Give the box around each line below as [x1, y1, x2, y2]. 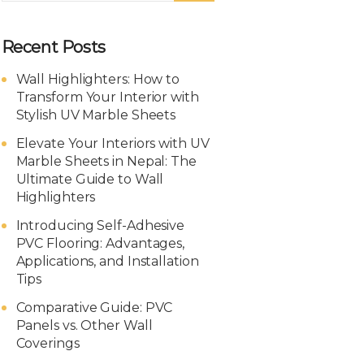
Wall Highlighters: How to [15, 71, 180, 87]
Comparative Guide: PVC [15, 300, 173, 315]
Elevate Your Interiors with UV [15, 136, 210, 151]
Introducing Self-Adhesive [15, 218, 185, 233]
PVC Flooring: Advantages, [15, 236, 185, 251]
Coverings [15, 336, 80, 351]
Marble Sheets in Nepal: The [15, 154, 197, 169]
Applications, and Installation [15, 253, 199, 269]
